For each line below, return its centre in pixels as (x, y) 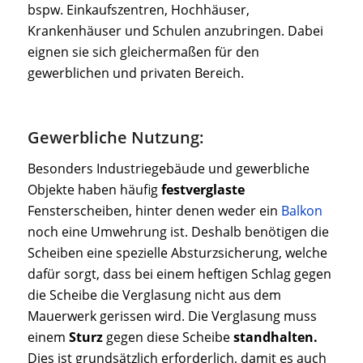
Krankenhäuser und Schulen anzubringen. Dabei (175, 31)
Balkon (301, 210)
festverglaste (203, 189)
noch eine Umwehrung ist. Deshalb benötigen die (178, 231)
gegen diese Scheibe (168, 337)
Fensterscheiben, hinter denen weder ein (154, 210)
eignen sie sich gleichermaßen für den (143, 52)
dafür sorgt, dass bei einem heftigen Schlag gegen (179, 273)
